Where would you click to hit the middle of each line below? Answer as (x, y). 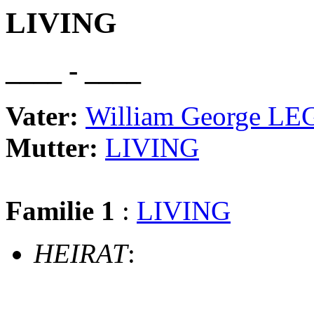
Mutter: (55, 147)
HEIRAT (81, 253)
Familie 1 (60, 210)
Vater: (46, 116)
